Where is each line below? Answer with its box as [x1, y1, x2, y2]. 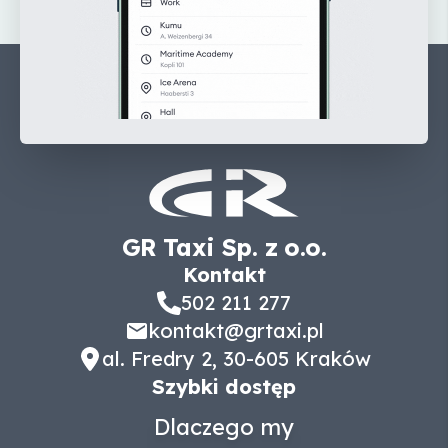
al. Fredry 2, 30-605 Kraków [101, 346, 371, 372]
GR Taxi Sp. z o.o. [121, 232, 327, 263]
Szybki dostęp [152, 374, 296, 400]
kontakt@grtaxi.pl [148, 318, 324, 344]
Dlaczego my [154, 413, 294, 442]
